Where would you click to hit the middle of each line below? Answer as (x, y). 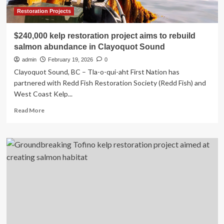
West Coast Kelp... (43, 94)
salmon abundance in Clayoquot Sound (89, 47)
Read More (29, 110)
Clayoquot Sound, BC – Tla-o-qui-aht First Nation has (96, 72)
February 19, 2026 (70, 59)
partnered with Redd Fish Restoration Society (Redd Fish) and (110, 83)
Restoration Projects (44, 11)
